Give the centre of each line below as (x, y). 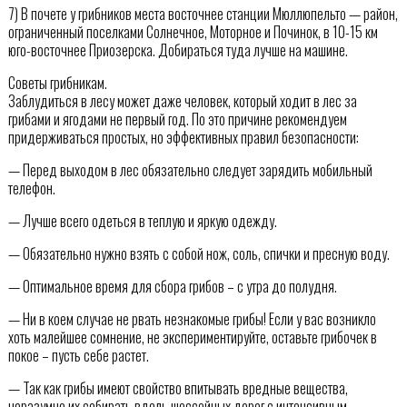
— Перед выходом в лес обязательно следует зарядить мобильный (190, 170)
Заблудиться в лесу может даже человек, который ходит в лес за (182, 101)
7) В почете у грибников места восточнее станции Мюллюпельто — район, (203, 14)
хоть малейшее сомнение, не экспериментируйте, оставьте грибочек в (192, 338)
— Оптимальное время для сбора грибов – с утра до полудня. (172, 287)
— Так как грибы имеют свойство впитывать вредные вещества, (178, 388)
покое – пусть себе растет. (78, 356)
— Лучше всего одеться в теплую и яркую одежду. (142, 221)
